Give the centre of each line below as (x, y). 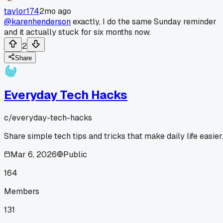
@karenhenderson (37, 21)
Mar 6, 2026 (34, 154)
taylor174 (22, 11)
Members (22, 191)
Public (75, 154)
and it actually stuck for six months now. (77, 32)
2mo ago (55, 11)
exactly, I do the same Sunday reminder (144, 21)
